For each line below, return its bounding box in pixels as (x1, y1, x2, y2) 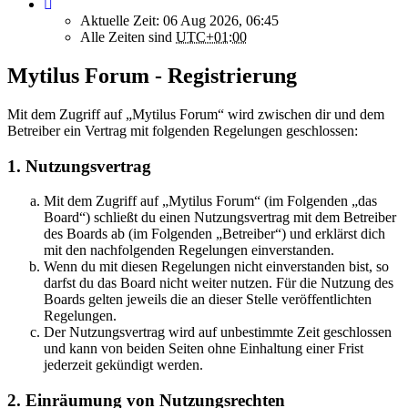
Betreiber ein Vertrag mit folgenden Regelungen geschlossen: (7, 122, 358, 138)
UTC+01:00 (176, 29, 247, 45)
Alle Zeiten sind (80, 29, 176, 45)
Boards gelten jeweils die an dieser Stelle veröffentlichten (44, 291, 372, 308)
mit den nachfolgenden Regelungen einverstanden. (44, 242, 334, 259)
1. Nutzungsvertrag (7, 156, 151, 176)
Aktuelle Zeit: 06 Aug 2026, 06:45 (80, 13, 279, 28)
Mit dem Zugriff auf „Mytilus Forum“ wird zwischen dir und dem (7, 106, 384, 122)
